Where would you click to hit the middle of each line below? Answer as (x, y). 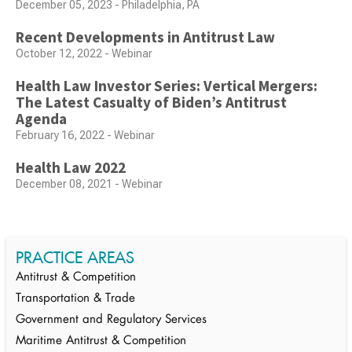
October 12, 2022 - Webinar (84, 54)
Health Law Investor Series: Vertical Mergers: (167, 86)
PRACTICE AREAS (75, 258)
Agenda (41, 119)
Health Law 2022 (71, 168)
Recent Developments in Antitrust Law (145, 37)
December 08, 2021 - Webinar (89, 184)
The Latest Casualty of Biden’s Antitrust (151, 103)
